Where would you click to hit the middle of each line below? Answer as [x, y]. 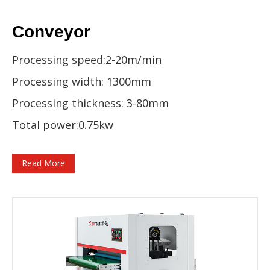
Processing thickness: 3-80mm [92, 103]
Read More [43, 163]
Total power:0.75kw [63, 125]
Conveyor [51, 32]
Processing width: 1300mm [83, 82]
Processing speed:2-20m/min [88, 60]
